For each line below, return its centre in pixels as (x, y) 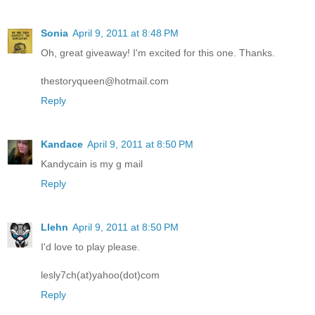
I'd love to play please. (90, 246)
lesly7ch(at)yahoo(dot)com (100, 275)
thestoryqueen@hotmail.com (105, 81)
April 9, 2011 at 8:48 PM (126, 33)
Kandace (62, 144)
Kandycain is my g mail (92, 163)
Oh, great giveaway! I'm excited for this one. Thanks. (158, 52)
